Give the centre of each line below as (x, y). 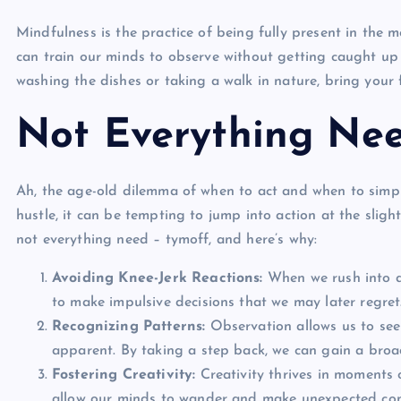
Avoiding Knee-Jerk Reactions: (158, 278)
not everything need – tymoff (113, 239)
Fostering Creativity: (124, 375)
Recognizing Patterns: (129, 326)
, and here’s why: (263, 239)
